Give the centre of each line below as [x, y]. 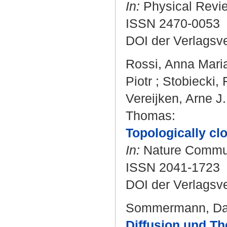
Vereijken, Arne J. [176, 98]
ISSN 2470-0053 [173, 23]
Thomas [149, 116]
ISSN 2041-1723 [173, 167]
